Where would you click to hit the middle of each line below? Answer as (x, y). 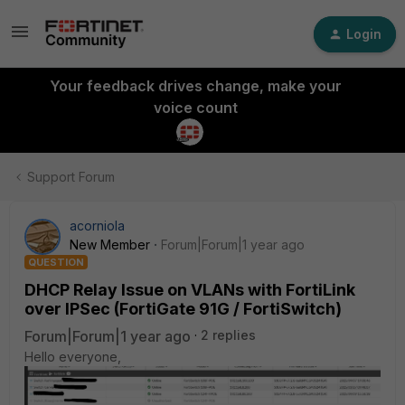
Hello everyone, (73, 357)
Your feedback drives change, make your (195, 86)
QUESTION (56, 262)
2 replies (228, 335)
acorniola (97, 226)
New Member (110, 245)
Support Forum (71, 177)
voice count (195, 108)
